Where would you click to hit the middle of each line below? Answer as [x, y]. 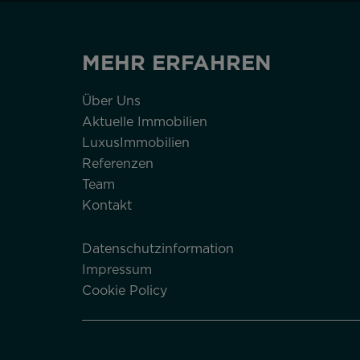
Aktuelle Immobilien [145, 121]
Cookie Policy [125, 290]
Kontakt [107, 205]
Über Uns [111, 100]
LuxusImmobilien [136, 142]
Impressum [117, 269]
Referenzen [118, 163]
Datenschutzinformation [158, 248]
